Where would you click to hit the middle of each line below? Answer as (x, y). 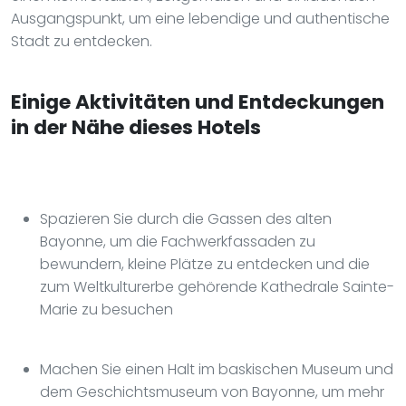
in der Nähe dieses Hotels (136, 127)
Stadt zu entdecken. (82, 41)
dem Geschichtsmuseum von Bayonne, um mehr (212, 391)
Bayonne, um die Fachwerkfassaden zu (178, 241)
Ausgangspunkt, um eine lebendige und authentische (200, 18)
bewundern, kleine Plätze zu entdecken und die (205, 264)
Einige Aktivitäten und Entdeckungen (198, 101)
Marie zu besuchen (106, 309)
